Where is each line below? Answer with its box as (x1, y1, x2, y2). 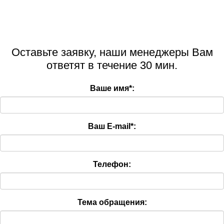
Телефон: (93, 160, 131, 169)
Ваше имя (89, 84, 129, 93)
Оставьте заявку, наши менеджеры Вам (11, 45, 213, 58)
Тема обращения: (77, 198, 147, 207)
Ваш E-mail (88, 122, 130, 131)
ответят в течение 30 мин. (46, 58, 177, 71)
